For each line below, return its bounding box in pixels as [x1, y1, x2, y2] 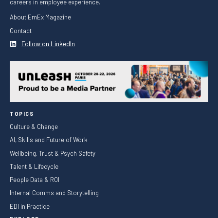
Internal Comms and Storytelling [10, 189, 99, 197]
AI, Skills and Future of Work [10, 136, 88, 144]
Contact [10, 26, 32, 35]
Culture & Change [10, 123, 58, 130]
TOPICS [10, 110, 34, 117]
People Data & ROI [10, 176, 59, 184]
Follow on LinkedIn [21, 39, 75, 48]
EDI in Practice [10, 202, 50, 210]
